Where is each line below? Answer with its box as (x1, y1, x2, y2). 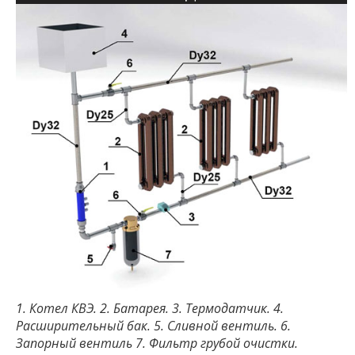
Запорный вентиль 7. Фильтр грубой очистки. (16, 334, 298, 352)
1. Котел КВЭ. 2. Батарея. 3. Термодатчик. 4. (16, 299, 284, 317)
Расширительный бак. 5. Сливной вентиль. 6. (16, 316, 291, 334)
